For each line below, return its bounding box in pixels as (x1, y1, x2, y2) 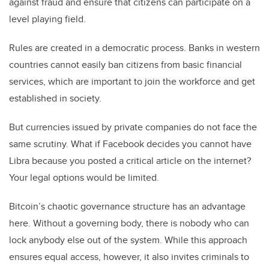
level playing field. (9, 12, 86, 26)
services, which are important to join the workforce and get (9, 74, 255, 89)
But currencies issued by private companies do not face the (9, 120, 257, 134)
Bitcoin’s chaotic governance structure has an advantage (9, 199, 246, 214)
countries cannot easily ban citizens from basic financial (9, 58, 242, 72)
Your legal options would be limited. (9, 171, 159, 185)
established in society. (9, 91, 101, 106)
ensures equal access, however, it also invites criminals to (9, 250, 249, 264)
